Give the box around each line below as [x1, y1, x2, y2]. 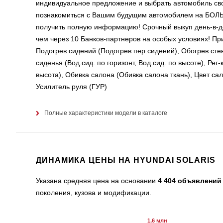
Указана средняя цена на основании [36, 176, 158, 185]
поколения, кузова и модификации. [36, 188, 151, 197]
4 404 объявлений [158, 176, 222, 185]
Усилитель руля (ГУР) [36, 82, 107, 91]
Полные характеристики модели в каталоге [44, 109, 167, 116]
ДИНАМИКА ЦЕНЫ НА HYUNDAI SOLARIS [36, 155, 216, 164]
